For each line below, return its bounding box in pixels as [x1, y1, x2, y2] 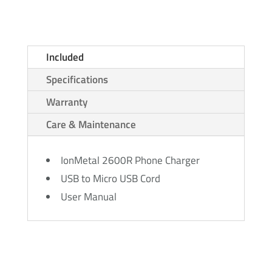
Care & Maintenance [46, 117, 136, 133]
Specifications [46, 72, 108, 88]
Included [46, 49, 84, 66]
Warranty [46, 94, 87, 110]
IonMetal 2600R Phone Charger [60, 152, 200, 169]
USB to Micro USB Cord [60, 171, 160, 187]
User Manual [60, 189, 117, 205]
